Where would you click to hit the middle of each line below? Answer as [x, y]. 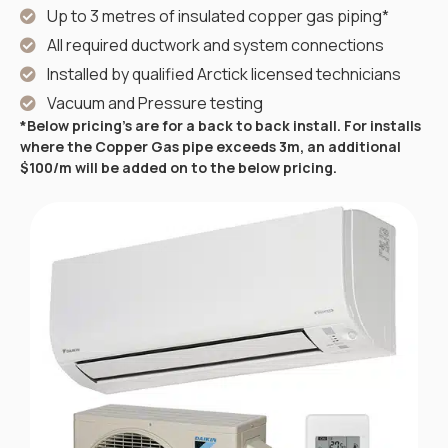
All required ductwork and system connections [215, 44]
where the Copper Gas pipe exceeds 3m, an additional [210, 146]
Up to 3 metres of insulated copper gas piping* [218, 15]
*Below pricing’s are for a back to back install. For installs [220, 125]
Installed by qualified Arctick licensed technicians [224, 73]
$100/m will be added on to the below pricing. [178, 167]
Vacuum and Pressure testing [155, 102]
